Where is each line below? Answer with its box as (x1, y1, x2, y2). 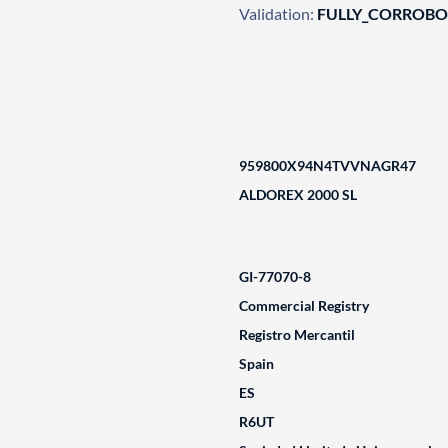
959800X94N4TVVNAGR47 (238, 157, 416, 174)
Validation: (238, 4, 314, 23)
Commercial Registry (238, 297, 369, 314)
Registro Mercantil (238, 326, 355, 343)
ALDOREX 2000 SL (238, 186, 357, 203)
